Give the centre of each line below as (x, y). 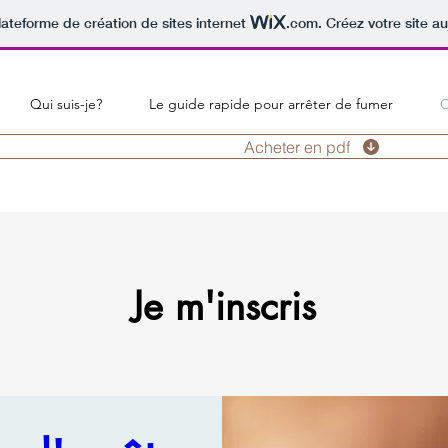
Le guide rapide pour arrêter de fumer (270, 104)
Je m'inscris (223, 306)
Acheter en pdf (297, 146)
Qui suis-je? (65, 104)
